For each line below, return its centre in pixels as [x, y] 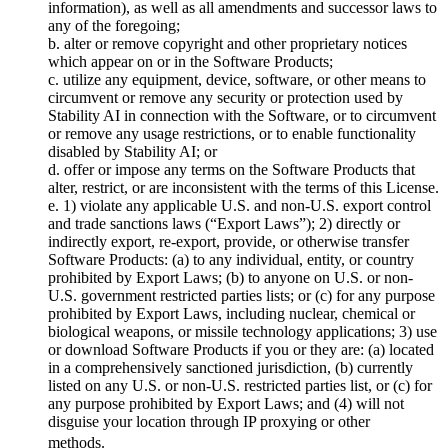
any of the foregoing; [114, 26]
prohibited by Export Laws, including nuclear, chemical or [231, 314]
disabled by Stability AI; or [132, 152]
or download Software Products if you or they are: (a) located [241, 350]
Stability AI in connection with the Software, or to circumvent [242, 116]
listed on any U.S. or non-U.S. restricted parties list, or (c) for [240, 386]
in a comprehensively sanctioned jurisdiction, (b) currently [230, 368]
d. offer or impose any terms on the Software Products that [231, 170]
